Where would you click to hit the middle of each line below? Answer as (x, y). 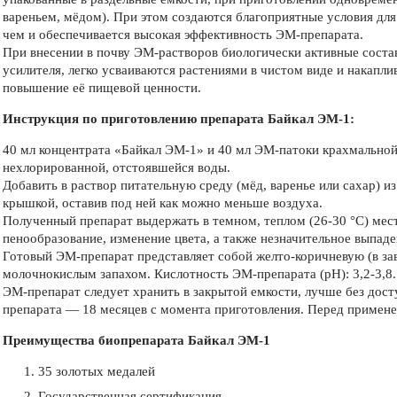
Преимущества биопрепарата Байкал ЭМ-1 (136, 340)
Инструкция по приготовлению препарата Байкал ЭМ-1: (179, 118)
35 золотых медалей (97, 371)
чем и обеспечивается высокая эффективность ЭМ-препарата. (183, 34)
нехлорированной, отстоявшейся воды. (117, 167)
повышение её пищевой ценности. (102, 87)
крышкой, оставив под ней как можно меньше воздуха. (163, 202)
